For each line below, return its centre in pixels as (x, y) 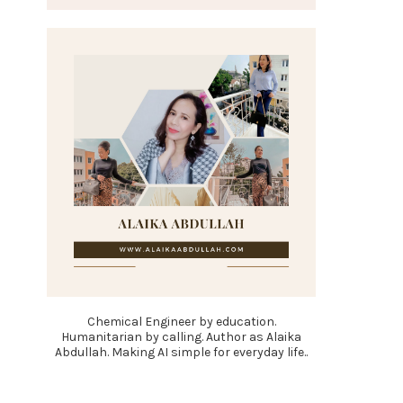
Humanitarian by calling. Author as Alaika (181, 337)
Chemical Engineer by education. (181, 322)
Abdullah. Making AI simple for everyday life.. (181, 352)
